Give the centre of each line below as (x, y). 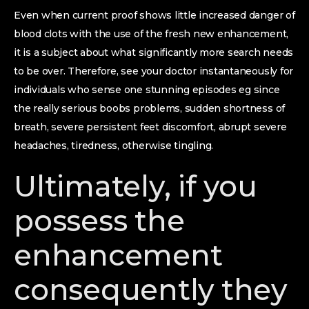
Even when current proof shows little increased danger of (154, 15)
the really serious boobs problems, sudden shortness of (150, 108)
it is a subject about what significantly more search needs (154, 52)
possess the (99, 221)
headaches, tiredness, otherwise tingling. (114, 146)
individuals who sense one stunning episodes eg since (147, 90)
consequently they (150, 290)
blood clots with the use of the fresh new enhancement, (151, 34)
